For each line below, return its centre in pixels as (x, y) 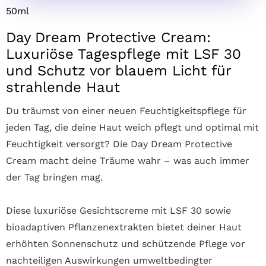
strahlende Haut (63, 87)
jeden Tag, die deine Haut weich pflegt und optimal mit (132, 127)
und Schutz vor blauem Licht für (118, 70)
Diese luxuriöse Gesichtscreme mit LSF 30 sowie (118, 210)
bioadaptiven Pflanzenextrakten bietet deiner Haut (124, 227)
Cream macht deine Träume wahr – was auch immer (128, 160)
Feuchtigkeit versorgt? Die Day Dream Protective (119, 144)
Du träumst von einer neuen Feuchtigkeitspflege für (126, 110)
